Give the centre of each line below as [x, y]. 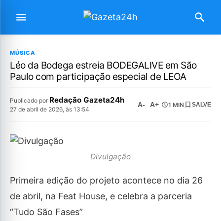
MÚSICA [23, 53]
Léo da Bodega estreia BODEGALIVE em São [103, 65]
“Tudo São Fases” [46, 212]
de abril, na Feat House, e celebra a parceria [101, 196]
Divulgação [110, 156]
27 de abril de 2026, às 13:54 [50, 109]
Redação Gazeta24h [87, 100]
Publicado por [30, 100]
